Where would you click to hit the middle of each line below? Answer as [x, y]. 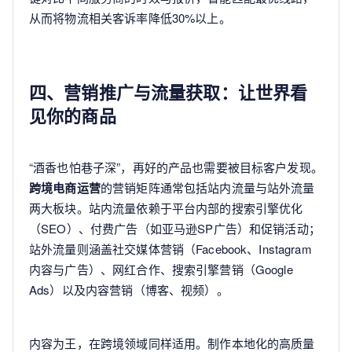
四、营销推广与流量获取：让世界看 [169, 92]
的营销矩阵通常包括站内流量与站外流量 [207, 187]
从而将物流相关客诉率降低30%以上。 [130, 17]
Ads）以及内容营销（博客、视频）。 [129, 289]
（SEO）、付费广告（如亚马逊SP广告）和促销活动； [175, 228]
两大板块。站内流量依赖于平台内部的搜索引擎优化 [166, 207]
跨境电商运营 [65, 187]
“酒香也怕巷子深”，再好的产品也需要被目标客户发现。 [176, 167]
